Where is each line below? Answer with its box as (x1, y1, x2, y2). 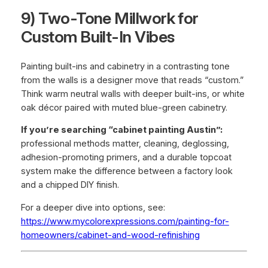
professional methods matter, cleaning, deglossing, (20, 138, 229, 150)
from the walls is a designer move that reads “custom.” (20, 74, 244, 86)
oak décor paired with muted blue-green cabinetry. (20, 102, 227, 113)
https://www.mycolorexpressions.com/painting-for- (20, 215, 229, 227)
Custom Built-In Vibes (20, 27, 175, 47)
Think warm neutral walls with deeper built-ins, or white (20, 88, 245, 99)
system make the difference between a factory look (20, 166, 233, 177)
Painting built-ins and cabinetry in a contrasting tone (20, 60, 230, 72)
